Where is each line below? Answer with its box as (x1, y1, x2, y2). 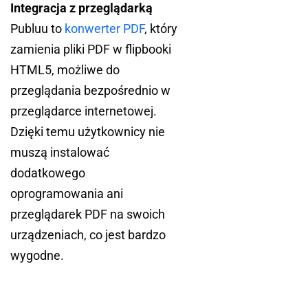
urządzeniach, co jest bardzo (10, 228, 166, 243)
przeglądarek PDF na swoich (10, 207, 165, 222)
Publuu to (10, 21, 65, 36)
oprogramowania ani (10, 186, 123, 201)
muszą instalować (10, 145, 109, 160)
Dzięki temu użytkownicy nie (10, 124, 165, 140)
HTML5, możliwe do (10, 63, 120, 78)
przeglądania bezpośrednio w (10, 83, 170, 98)
